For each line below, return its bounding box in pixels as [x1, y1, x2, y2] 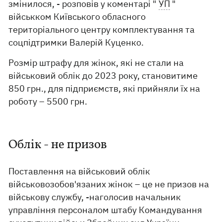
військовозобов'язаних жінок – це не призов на [8, 178, 210, 190]
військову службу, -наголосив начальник [8, 191, 181, 203]
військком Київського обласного [8, 11, 146, 22]
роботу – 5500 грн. [8, 96, 88, 107]
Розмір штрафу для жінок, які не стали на [8, 57, 184, 68]
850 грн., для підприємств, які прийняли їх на [8, 83, 201, 94]
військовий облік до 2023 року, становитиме [8, 70, 198, 81]
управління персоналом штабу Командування [8, 204, 203, 216]
